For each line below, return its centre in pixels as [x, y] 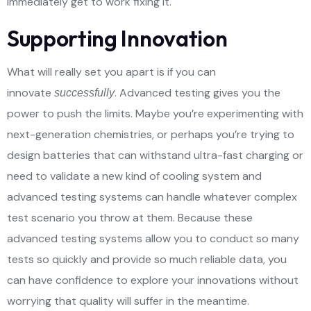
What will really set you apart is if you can [111, 72]
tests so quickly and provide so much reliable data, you [147, 259]
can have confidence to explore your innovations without [153, 280]
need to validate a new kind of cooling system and [134, 176]
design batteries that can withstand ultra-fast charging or [155, 155]
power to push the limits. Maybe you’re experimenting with [155, 113]
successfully [84, 92]
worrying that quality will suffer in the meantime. [128, 301]
